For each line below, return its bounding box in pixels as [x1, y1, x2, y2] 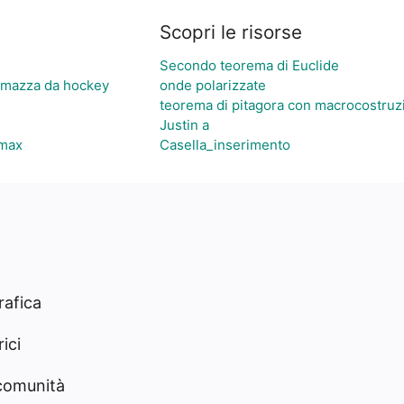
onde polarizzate [160, 77, 266, 94]
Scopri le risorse [160, 21, 302, 43]
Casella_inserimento [160, 136, 290, 153]
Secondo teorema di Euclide [160, 57, 339, 74]
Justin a [160, 116, 209, 133]
